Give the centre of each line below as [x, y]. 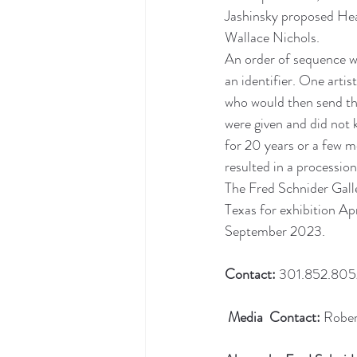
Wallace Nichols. [272, 37]
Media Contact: [274, 317]
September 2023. [275, 231]
